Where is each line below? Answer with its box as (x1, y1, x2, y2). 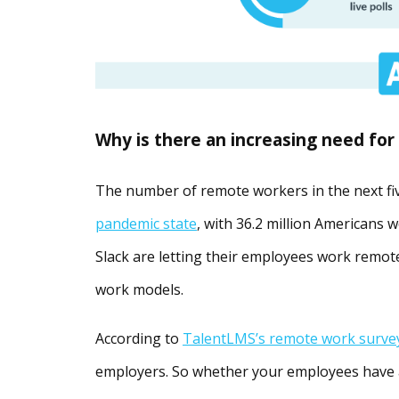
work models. (95, 280, 183, 300)
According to (95, 329, 183, 349)
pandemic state (95, 214, 197, 234)
